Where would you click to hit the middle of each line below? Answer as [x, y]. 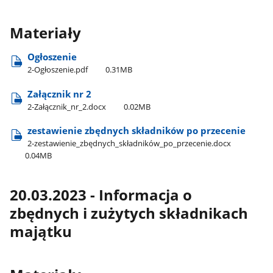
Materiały [46, 33]
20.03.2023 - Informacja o [101, 195]
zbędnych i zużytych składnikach [129, 214]
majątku [41, 232]
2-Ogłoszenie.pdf [58, 70]
